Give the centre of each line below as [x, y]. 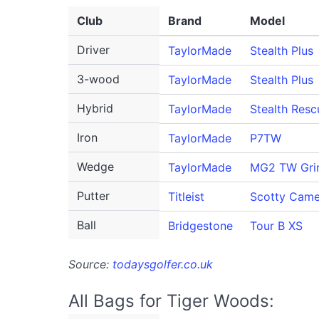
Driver [93, 50]
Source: [90, 264]
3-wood [98, 79]
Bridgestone [200, 226]
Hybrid [95, 108]
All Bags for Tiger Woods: [171, 301]
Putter [93, 196]
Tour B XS [276, 226]
